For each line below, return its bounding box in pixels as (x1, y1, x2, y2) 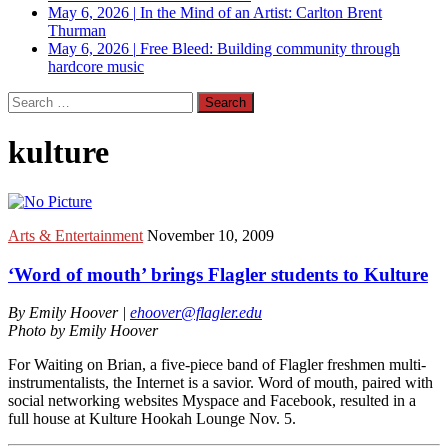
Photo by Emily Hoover (8, 322, 158, 340)
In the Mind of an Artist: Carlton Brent (140, 4, 382, 21)
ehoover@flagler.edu (130, 304, 262, 322)
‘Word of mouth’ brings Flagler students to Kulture (8, 263, 428, 285)
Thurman (48, 22, 106, 39)
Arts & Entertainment (8, 226, 143, 244)
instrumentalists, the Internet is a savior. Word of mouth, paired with (8, 374, 433, 392)
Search (7, 91, 50, 108)
